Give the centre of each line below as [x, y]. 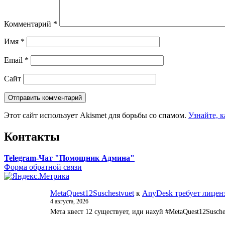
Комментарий [29, 24]
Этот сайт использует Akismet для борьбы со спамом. [96, 116]
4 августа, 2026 [69, 201]
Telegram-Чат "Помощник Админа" [69, 158]
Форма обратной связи [43, 167]
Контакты [32, 137]
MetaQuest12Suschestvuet [92, 193]
